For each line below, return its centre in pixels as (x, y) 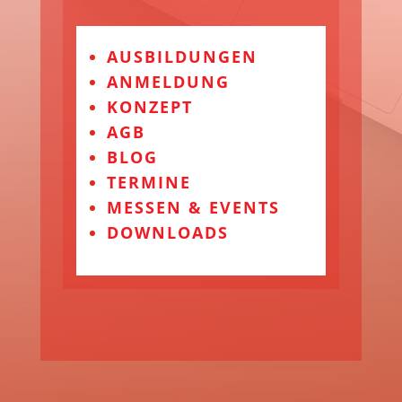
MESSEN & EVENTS (193, 208)
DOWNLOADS (167, 233)
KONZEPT (149, 107)
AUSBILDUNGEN (182, 57)
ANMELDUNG (168, 82)
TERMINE (149, 183)
